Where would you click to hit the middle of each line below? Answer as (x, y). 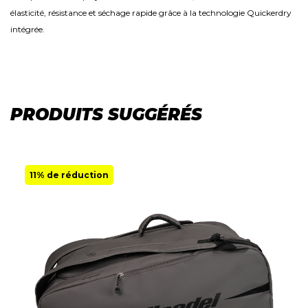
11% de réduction (69, 175)
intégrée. (27, 29)
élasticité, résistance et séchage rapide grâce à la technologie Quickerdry (151, 13)
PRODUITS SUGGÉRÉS (106, 114)
